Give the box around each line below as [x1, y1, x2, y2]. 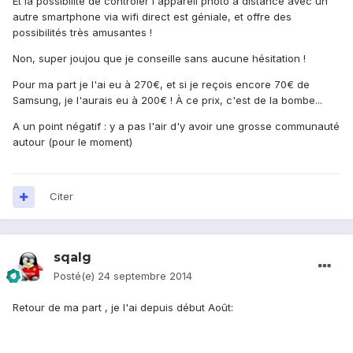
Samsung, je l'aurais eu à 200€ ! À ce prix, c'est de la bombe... [13, 94, 322, 107]
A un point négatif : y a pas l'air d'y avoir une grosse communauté [13, 120, 340, 133]
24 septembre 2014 [98, 269, 192, 283]
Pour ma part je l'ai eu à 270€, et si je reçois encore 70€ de [13, 78, 310, 91]
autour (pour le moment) [13, 136, 132, 149]
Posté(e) [54, 269, 98, 283]
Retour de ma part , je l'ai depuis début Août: [13, 301, 233, 314]
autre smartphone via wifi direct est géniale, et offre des [13, 10, 292, 24]
